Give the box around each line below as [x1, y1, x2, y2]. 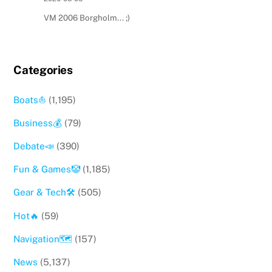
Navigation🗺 [13, 233, 73, 244]
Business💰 [13, 117, 63, 128]
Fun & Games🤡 [13, 164, 81, 175]
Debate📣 [13, 141, 55, 152]
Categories [13, 63, 73, 76]
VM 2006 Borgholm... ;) [43, 12, 130, 22]
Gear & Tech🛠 [13, 187, 76, 198]
